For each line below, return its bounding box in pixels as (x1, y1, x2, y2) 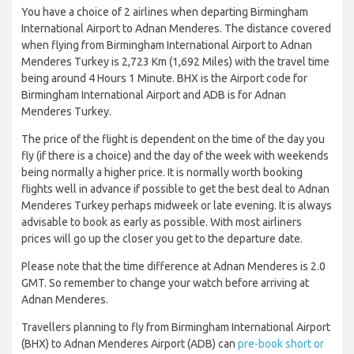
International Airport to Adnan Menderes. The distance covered (21, 22, 331, 36)
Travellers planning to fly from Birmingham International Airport (21, 321, 330, 334)
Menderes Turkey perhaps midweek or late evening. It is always (21, 199, 332, 213)
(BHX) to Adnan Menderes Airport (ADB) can (21, 337, 238, 351)
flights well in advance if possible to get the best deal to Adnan (21, 183, 330, 196)
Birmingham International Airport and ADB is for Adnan (21, 88, 286, 102)
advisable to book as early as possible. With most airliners (21, 216, 302, 229)
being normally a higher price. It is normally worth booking (21, 166, 303, 179)
